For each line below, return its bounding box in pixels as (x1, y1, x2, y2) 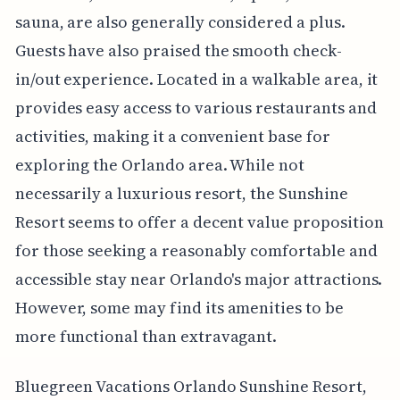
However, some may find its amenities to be (14, 296, 344, 319)
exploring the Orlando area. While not (14, 153, 305, 176)
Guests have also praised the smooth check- (14, 38, 342, 62)
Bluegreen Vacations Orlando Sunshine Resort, (14, 374, 367, 397)
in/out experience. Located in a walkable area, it (14, 67, 379, 90)
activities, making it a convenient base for (14, 124, 330, 147)
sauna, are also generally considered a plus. (14, 10, 346, 33)
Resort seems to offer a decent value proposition (14, 210, 384, 233)
